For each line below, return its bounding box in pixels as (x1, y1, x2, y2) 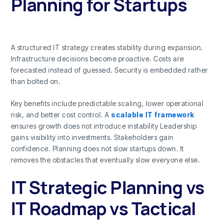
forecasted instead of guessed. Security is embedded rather (10, 66, 208, 75)
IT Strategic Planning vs (10, 175, 204, 199)
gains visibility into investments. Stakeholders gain (10, 133, 174, 142)
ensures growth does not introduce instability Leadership (10, 122, 197, 131)
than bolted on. (10, 77, 61, 86)
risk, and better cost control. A (10, 110, 111, 119)
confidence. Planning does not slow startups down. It (10, 144, 184, 153)
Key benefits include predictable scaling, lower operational (10, 99, 204, 108)
